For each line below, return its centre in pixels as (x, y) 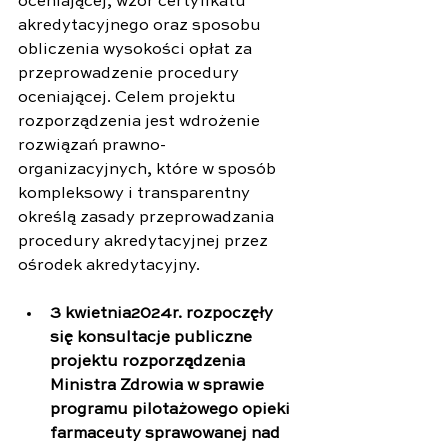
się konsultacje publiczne (153, 337)
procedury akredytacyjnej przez (145, 241)
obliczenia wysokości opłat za (137, 49)
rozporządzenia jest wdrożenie (141, 121)
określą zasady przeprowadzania (148, 217)
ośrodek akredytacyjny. (109, 265)
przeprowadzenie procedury (130, 73)
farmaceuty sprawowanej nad (167, 433)
